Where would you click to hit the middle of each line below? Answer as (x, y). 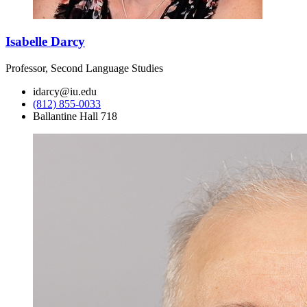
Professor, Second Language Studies (84, 68)
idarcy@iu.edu (65, 91)
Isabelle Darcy (45, 42)
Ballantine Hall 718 (75, 116)
